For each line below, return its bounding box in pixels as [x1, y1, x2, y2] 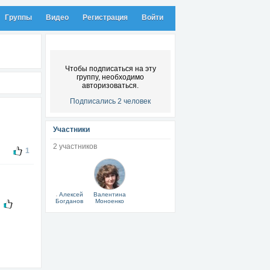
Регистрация [83, 13, 128, 22]
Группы [5, 13, 32, 22]
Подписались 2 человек [70, 97, 151, 105]
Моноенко [95, 198, 124, 204]
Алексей [57, 191, 83, 198]
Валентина [93, 191, 126, 198]
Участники [53, 125, 90, 134]
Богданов [55, 198, 83, 204]
